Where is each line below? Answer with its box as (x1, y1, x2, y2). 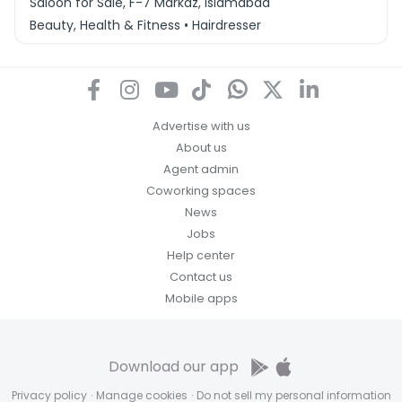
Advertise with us (152, 118, 250, 134)
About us (175, 139, 227, 155)
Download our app (109, 355, 240, 377)
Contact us (170, 268, 232, 284)
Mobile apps (164, 290, 238, 306)
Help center (167, 247, 235, 263)
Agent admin (163, 161, 239, 177)
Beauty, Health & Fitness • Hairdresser (30, 15, 261, 34)
